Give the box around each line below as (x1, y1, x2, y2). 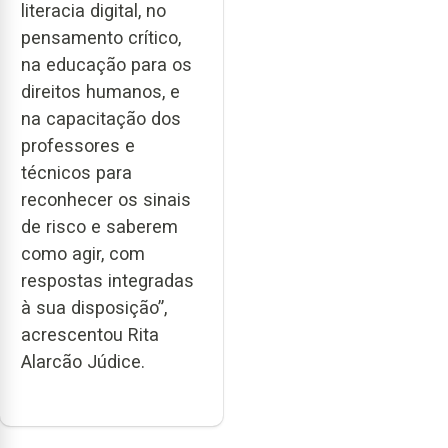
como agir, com (21, 243, 145, 265)
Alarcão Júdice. (21, 351, 145, 373)
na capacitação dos (21, 108, 181, 130)
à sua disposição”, (21, 297, 167, 319)
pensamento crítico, (21, 27, 181, 49)
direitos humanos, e (21, 81, 180, 103)
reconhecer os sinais (21, 189, 191, 211)
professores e (21, 135, 135, 157)
